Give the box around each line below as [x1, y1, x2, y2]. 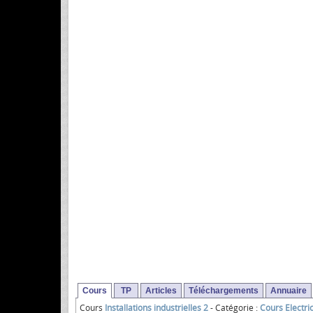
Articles [145, 286, 177, 296]
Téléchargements [189, 286, 259, 296]
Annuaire [270, 286, 307, 296]
